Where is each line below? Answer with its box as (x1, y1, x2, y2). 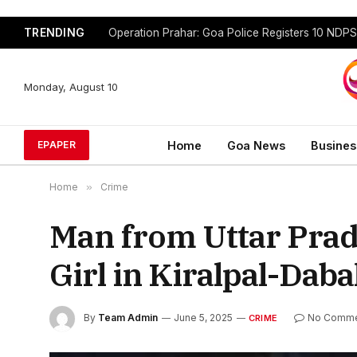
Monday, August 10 (24, 80, 118, 93)
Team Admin (98, 312, 158, 324)
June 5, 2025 (174, 312, 233, 324)
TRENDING (24, 25, 85, 39)
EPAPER (37, 139, 76, 151)
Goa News (227, 138, 285, 152)
